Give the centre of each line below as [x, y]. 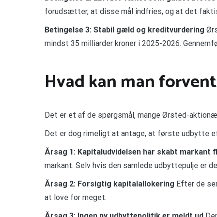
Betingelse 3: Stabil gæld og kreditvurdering [124, 30]
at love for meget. [76, 198]
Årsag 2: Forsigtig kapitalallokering [109, 184]
